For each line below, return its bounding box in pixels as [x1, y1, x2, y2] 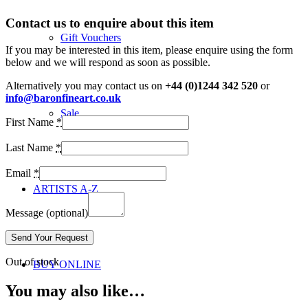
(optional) [46, 206, 88, 219]
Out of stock [5, 255, 59, 267]
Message [5, 206, 46, 219]
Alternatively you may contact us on [5, 79, 165, 91]
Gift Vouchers [60, 32, 121, 43]
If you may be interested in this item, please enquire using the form [5, 43, 293, 56]
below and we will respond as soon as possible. [5, 56, 210, 68]
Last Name [5, 141, 56, 153]
